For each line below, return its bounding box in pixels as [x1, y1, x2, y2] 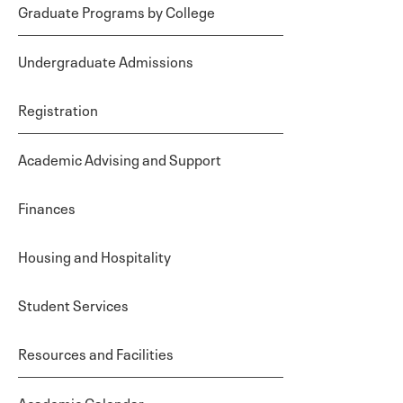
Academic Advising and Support [18, 148, 221, 169]
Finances [18, 196, 76, 218]
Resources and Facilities [18, 342, 174, 363]
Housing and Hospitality [18, 245, 171, 266]
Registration [18, 98, 98, 120]
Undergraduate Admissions [18, 49, 193, 71]
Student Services [18, 293, 129, 315]
